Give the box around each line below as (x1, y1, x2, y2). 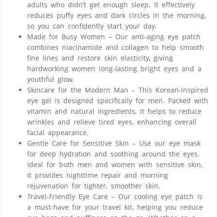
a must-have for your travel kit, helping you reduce (27, 202, 203, 212)
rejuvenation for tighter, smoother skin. (27, 181, 160, 191)
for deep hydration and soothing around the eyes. (27, 149, 200, 159)
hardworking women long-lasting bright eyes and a (27, 64, 201, 74)
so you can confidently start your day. (27, 21, 156, 31)
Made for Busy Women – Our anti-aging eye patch (27, 32, 201, 42)
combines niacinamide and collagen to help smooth (27, 43, 204, 52)
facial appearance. (27, 128, 89, 138)
